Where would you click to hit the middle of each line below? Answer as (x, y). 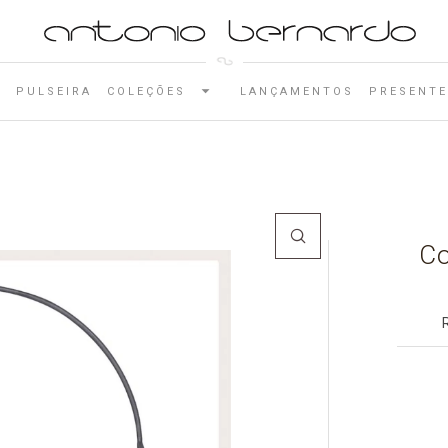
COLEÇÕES (146, 91)
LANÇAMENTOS (296, 91)
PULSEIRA (53, 91)
